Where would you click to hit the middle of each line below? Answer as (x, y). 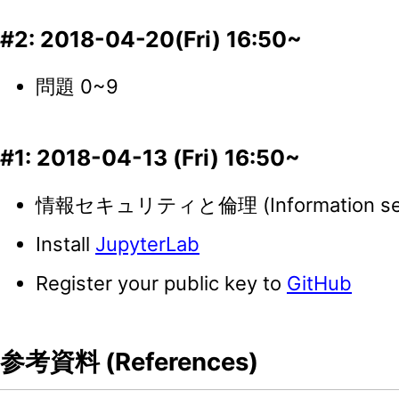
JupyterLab (147, 244)
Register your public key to (161, 284)
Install (65, 244)
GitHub (319, 284)
